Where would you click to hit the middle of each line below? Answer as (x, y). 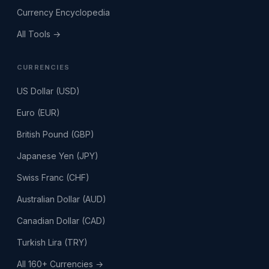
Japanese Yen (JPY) (58, 156)
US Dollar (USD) (48, 91)
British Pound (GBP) (56, 134)
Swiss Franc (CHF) (53, 177)
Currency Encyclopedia (63, 12)
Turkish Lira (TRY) (52, 242)
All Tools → (39, 34)
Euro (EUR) (38, 113)
